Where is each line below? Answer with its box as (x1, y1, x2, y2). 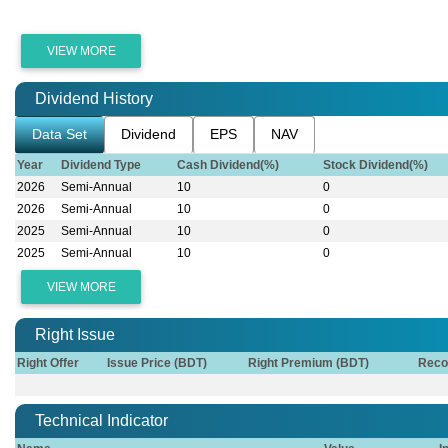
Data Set (32, 127, 87, 143)
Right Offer (17, 356, 80, 371)
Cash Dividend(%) (177, 158, 280, 173)
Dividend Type (61, 158, 142, 173)
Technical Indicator (35, 412, 168, 430)
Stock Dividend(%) (323, 158, 429, 173)
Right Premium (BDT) (248, 356, 370, 371)
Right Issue (35, 326, 115, 344)
